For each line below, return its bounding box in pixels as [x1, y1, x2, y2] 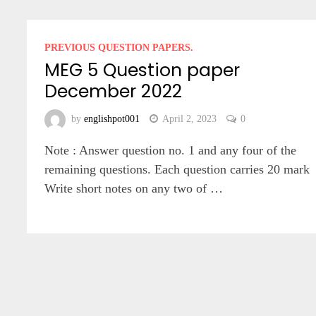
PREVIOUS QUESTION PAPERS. [44, 42, 194, 53]
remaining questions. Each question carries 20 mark [44, 162, 310, 176]
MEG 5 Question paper [44, 58, 241, 83]
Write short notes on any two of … [44, 181, 224, 195]
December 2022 [44, 79, 183, 104]
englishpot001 [84, 114, 140, 125]
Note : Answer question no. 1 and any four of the [44, 143, 297, 157]
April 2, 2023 [162, 114, 217, 125]
